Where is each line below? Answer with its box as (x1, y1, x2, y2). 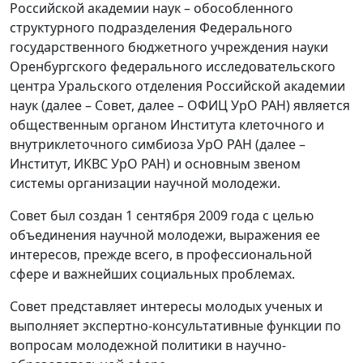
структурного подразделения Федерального (10, 19, 293, 36)
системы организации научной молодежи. (10, 174, 280, 192)
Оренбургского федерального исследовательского (10, 58, 335, 75)
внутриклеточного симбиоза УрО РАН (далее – (10, 135, 305, 153)
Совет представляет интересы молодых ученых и (10, 297, 322, 315)
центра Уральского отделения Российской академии (10, 77, 345, 95)
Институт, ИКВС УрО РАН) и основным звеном (10, 155, 301, 173)
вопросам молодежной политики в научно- (10, 336, 286, 354)
